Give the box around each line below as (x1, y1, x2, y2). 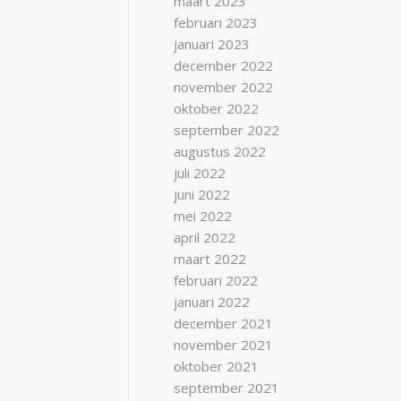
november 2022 (174, 78, 274, 96)
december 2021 (174, 314, 274, 332)
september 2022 (174, 121, 280, 139)
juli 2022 (174, 164, 226, 182)
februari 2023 (174, 13, 259, 31)
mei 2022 (174, 207, 233, 225)
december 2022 (174, 56, 274, 74)
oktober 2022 (174, 99, 260, 117)
